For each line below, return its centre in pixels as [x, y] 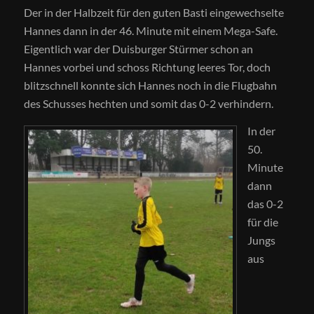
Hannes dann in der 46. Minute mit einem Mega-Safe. [150, 30]
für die [262, 222]
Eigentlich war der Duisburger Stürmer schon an [138, 48]
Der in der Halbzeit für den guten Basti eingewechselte [153, 12]
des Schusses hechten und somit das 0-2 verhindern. [148, 103]
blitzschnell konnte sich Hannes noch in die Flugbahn [150, 85]
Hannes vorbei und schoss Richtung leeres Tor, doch [147, 67]
